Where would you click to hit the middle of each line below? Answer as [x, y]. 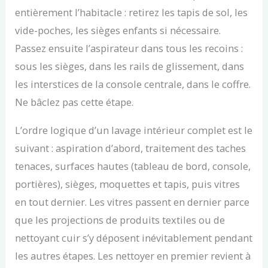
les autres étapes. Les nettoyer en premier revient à [133, 255]
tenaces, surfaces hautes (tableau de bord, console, [133, 166]
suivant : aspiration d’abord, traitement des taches [131, 148]
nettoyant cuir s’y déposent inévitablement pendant [134, 237]
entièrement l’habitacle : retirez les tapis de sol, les [132, 13]
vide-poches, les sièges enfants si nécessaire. [118, 31]
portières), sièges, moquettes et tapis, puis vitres [128, 184]
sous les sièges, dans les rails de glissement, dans [130, 66]
